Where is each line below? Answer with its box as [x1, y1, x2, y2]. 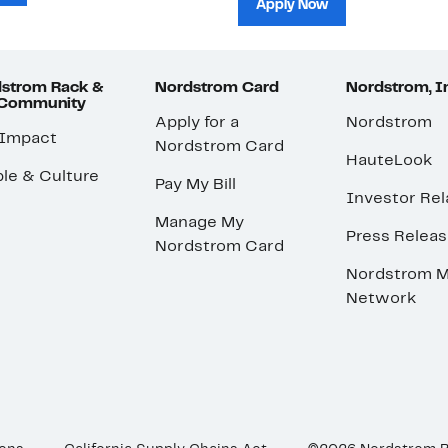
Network [346, 292, 418, 307]
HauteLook [346, 154, 434, 169]
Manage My [155, 216, 245, 231]
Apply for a [155, 116, 240, 131]
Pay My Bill [155, 178, 237, 193]
